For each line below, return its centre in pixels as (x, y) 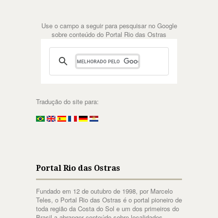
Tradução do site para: (67, 102)
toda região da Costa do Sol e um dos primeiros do (108, 209)
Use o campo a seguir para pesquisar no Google (109, 26)
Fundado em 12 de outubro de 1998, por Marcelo (104, 191)
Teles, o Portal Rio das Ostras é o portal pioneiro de (109, 200)
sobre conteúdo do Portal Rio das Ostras (109, 35)
